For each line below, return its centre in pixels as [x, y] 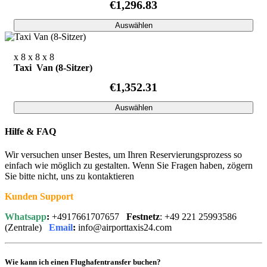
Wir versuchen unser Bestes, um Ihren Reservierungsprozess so [123, 155]
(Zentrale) [27, 228]
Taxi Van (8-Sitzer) [53, 67]
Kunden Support [39, 197]
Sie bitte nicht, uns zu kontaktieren [69, 176]
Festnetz [143, 217]
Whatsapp [26, 217]
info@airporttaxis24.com [124, 228]
